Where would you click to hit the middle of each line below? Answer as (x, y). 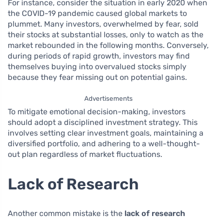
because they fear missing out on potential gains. (97, 77)
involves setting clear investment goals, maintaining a (106, 133)
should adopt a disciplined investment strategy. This (103, 122)
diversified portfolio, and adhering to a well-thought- (104, 143)
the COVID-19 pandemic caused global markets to (97, 13)
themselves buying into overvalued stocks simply (97, 66)
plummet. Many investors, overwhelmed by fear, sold (103, 24)
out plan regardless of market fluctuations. (85, 154)
